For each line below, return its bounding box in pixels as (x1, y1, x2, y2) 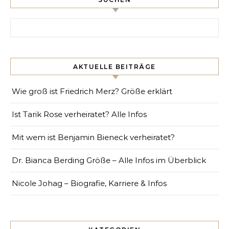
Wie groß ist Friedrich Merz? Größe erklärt (12, 86, 172, 96)
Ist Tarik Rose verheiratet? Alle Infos (12, 109, 147, 119)
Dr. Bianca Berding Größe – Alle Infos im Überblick (12, 155, 206, 165)
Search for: (10, 18, 51, 29)
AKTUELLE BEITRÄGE (73, 62, 156, 71)
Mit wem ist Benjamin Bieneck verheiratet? (12, 132, 175, 142)
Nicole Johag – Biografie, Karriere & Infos (12, 178, 167, 188)
